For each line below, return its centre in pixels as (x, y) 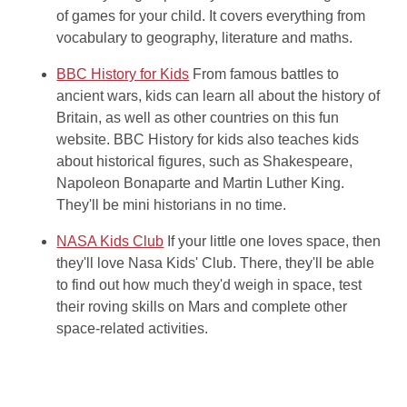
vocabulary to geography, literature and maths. (205, 38)
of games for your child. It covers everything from (211, 16)
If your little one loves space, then (274, 242)
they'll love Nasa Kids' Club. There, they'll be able (216, 263)
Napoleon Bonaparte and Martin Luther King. (201, 184)
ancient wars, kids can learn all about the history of (218, 96)
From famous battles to (266, 74)
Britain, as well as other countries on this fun (198, 118)
